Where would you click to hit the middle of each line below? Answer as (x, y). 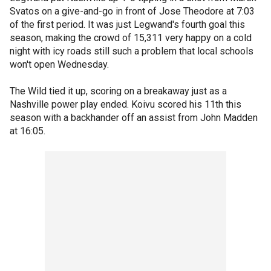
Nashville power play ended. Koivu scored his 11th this (126, 104)
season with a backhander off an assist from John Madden (134, 118)
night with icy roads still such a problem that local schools (132, 51)
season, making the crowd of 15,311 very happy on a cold (131, 38)
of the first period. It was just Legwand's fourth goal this (127, 24)
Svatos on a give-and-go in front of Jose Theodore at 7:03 (132, 11)
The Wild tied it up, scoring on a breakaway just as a (118, 91)
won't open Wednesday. (59, 64)
